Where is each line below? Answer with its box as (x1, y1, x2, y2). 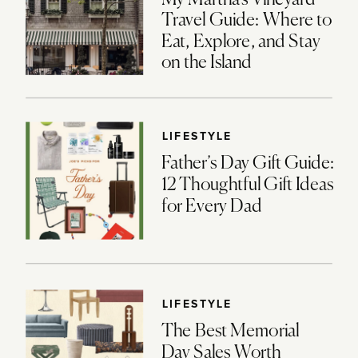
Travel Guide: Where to (161, 12, 332, 30)
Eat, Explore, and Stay (161, 33, 320, 52)
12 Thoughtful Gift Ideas (161, 177, 334, 195)
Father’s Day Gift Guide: (161, 155, 335, 173)
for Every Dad (161, 197, 262, 217)
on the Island (161, 54, 252, 73)
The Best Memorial (161, 323, 299, 341)
